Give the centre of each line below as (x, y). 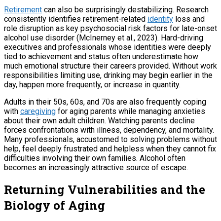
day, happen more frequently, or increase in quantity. (92, 84)
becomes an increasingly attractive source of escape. (96, 167)
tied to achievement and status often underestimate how (101, 56)
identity (160, 19)
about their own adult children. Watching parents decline (99, 120)
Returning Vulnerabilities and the (105, 190)
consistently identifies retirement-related (76, 19)
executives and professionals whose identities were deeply (108, 47)
